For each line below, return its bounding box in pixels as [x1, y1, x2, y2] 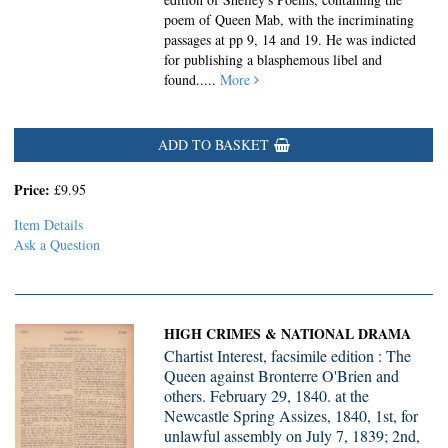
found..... [164, 70, 221, 89]
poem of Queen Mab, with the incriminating [164, 10, 415, 29]
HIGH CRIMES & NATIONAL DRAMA [164, 323, 412, 344]
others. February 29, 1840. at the [164, 385, 370, 406]
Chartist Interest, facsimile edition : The [164, 345, 412, 366]
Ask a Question [14, 235, 100, 254]
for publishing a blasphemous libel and [164, 50, 383, 69]
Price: [14, 179, 54, 200]
